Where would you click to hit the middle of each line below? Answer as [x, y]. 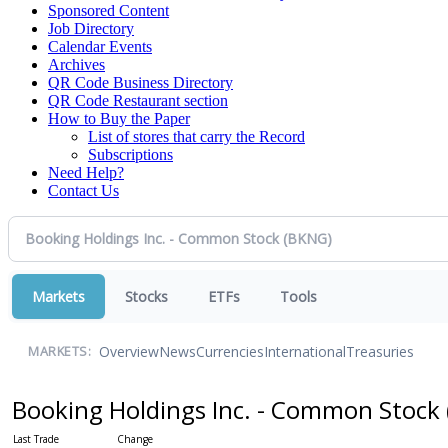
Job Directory [91, 28]
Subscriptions [130, 154]
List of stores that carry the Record [196, 136]
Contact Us [83, 190]
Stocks [146, 296]
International [305, 352]
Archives [76, 64]
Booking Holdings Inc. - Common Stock [228, 409]
